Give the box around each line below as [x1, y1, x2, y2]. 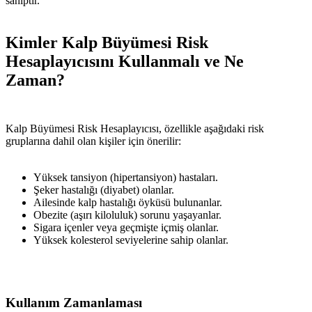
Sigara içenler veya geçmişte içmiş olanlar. [33, 221, 219, 233]
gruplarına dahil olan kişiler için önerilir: [6, 134, 181, 147]
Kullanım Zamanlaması [6, 295, 142, 311]
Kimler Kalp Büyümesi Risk [6, 33, 208, 52]
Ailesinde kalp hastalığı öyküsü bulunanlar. [33, 196, 222, 208]
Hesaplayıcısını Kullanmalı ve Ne [6, 52, 244, 70]
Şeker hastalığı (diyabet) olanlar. [33, 183, 174, 196]
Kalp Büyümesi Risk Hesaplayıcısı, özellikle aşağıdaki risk [6, 122, 264, 134]
